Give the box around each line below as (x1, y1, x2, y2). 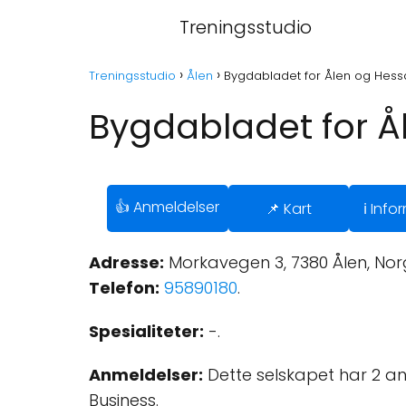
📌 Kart (265, 198, 312, 219)
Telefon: (89, 276, 159, 299)
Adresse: (89, 251, 164, 274)
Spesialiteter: (89, 320, 204, 343)
